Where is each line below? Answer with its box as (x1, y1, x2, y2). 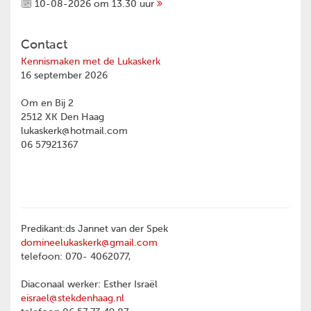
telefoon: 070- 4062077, (21, 252, 131, 262)
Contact (21, 39, 67, 52)
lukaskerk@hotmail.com (21, 126, 128, 137)
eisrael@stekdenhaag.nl (21, 294, 124, 304)
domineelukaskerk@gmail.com (21, 238, 158, 249)
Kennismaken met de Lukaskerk (21, 57, 160, 67)
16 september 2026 (21, 71, 108, 81)
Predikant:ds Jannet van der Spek (21, 224, 168, 235)
